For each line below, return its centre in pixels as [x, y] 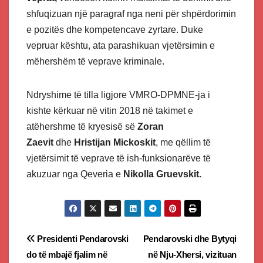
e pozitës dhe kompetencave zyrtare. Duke [115, 30]
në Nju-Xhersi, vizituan [192, 254]
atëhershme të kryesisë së [82, 127]
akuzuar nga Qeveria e [75, 174]
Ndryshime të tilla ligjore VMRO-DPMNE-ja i [118, 95]
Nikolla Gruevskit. [162, 174]
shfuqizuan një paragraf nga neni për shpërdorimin [131, 14]
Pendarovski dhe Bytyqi [190, 238]
